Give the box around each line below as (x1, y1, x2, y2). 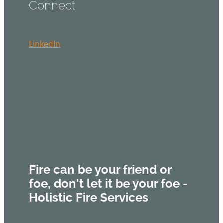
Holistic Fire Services (29, 188, 148, 205)
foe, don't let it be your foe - (29, 174, 188, 191)
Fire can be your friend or (29, 160, 171, 177)
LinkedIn (29, 38, 60, 50)
